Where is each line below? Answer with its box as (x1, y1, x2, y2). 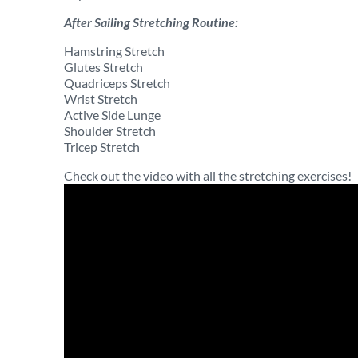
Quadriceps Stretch (64, 75, 170, 90)
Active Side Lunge (64, 107, 161, 122)
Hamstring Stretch (64, 43, 165, 58)
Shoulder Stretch (64, 123, 156, 138)
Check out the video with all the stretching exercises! (64, 168, 352, 183)
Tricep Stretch (64, 139, 140, 154)
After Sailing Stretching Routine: (64, 14, 238, 30)
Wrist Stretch (64, 91, 137, 106)
